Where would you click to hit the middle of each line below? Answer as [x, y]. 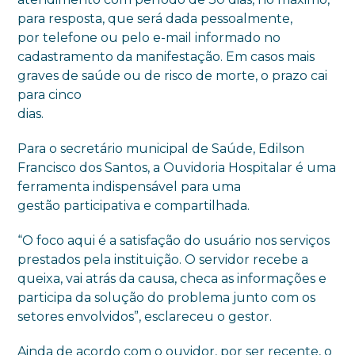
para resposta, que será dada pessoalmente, [155, 19]
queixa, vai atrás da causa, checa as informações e [172, 279]
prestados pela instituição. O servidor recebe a [163, 260]
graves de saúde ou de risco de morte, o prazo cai [173, 76]
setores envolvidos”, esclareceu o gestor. [145, 317]
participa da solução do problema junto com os [167, 298]
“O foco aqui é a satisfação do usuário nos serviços [174, 240]
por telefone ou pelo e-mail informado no [149, 38]
